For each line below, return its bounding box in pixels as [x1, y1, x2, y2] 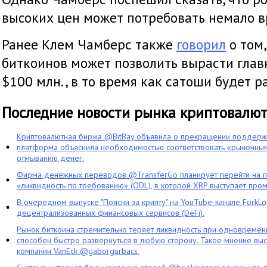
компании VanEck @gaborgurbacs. [17, 246, 139, 256]
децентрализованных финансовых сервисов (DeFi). [17, 207, 204, 218]
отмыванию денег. [17, 153, 84, 163]
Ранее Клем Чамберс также [2, 35, 176, 54]
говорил [176, 35, 226, 54]
